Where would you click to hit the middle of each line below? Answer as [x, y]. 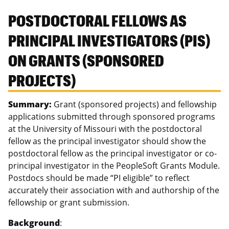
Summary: [30, 104]
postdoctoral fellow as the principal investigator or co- [112, 153]
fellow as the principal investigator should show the [107, 141]
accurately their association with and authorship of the [114, 190]
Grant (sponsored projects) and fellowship [134, 104]
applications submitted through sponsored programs [112, 117]
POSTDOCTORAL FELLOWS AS [97, 20]
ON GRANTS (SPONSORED [86, 60]
